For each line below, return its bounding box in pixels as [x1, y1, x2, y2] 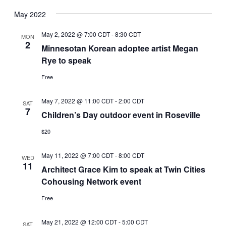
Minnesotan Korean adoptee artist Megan [41, 42, 199, 54]
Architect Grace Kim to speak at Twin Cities [41, 163, 206, 176]
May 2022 [14, 9, 46, 20]
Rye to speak [41, 54, 92, 67]
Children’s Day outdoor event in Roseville [41, 109, 201, 121]
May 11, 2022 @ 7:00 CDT [41, 151, 114, 160]
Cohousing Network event [41, 176, 142, 188]
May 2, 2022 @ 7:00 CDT [41, 30, 110, 39]
